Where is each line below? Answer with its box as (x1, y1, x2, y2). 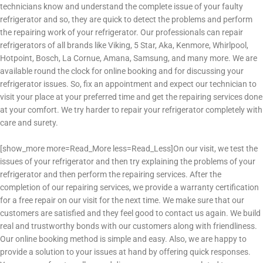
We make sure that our (163, 195, 244, 205)
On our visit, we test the (173, 143, 258, 153)
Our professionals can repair (140, 27, 243, 37)
